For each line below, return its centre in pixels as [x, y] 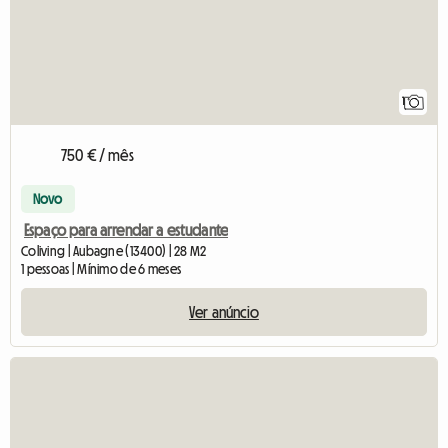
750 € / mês [97, 155]
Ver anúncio [224, 312]
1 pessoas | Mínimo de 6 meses [101, 269]
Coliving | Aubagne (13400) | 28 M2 [114, 251]
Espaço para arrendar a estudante [126, 230]
